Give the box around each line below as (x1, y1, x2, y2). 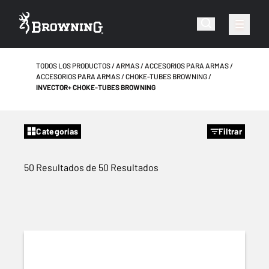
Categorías (36, 126, 79, 136)
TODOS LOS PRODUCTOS (36, 61, 110, 70)
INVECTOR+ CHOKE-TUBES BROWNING (36, 83, 156, 91)
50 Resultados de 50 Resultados (24, 162, 159, 173)
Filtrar (218, 126, 242, 136)
